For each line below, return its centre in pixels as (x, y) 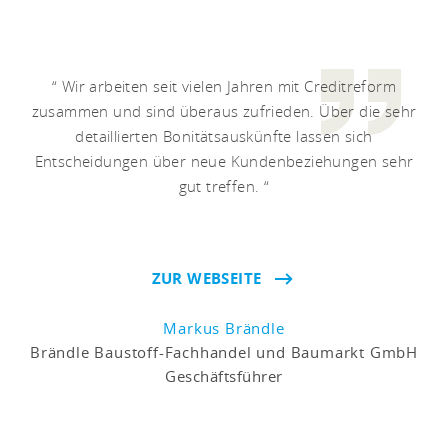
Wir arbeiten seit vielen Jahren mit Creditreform (226, 85)
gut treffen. (221, 185)
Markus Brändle (224, 327)
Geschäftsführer (224, 375)
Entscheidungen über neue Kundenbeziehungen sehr (224, 160)
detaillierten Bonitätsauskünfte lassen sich (224, 135)
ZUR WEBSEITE (206, 278)
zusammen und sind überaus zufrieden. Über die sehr (224, 110)
